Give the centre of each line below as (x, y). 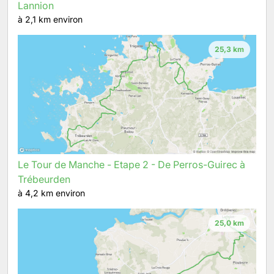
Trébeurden (44, 179)
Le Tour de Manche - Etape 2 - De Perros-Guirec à (131, 165)
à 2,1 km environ (50, 19)
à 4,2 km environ (51, 193)
